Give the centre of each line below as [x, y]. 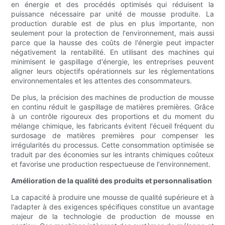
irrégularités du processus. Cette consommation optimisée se [113, 145]
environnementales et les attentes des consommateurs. [102, 81]
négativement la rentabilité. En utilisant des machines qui [113, 52]
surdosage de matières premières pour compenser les [113, 136]
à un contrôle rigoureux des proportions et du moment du [113, 117]
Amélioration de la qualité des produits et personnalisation [112, 181]
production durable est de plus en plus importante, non [113, 24]
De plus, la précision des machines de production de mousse [113, 97]
